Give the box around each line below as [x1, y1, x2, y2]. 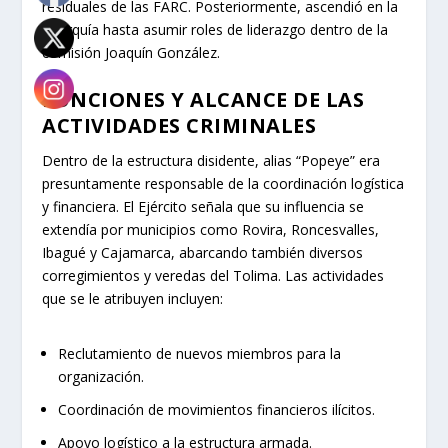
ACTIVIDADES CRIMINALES [42, 111, 317, 139]
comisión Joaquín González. [42, 43, 221, 63]
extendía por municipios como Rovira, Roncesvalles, [42, 219, 380, 239]
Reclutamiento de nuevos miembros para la [58, 343, 342, 363]
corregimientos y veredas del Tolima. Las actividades [42, 265, 385, 285]
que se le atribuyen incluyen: [42, 288, 224, 308]
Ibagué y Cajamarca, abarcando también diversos [42, 242, 364, 262]
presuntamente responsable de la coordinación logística [42, 173, 405, 193]
